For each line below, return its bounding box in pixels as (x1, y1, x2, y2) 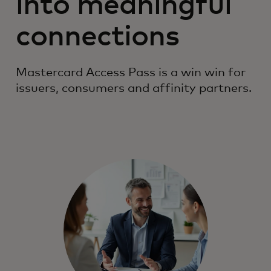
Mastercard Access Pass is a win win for (16, 66, 246, 79)
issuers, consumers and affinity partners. (16, 82, 252, 94)
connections (16, 22, 180, 51)
